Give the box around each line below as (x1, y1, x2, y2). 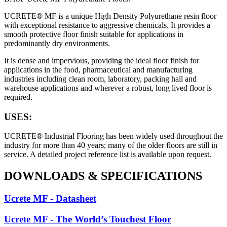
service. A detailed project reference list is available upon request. (4, 150, 211, 159)
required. (4, 93, 32, 102)
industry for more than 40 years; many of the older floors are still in (4, 141, 217, 150)
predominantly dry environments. (4, 39, 110, 48)
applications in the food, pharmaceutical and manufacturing (4, 65, 193, 74)
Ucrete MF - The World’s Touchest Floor (4, 214, 171, 225)
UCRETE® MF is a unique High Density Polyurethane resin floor (4, 12, 216, 21)
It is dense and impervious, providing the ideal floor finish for (4, 56, 199, 65)
